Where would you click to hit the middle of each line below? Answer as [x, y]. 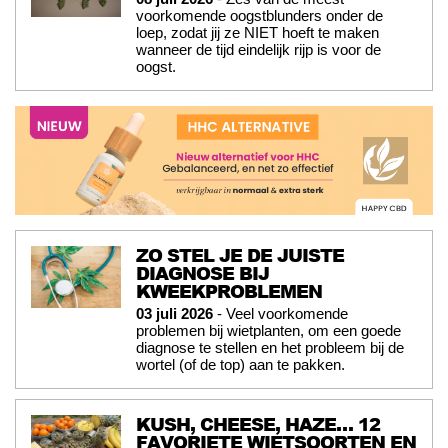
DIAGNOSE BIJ [202, 272]
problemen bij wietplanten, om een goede [268, 330]
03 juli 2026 [174, 313]
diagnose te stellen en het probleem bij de [270, 347]
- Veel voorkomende [280, 313]
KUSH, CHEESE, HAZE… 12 [258, 423]
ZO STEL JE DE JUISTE [240, 254]
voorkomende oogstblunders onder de [259, 16]
